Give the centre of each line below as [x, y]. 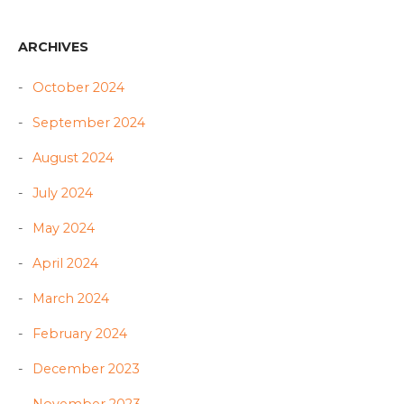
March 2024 [71, 299]
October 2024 [78, 88]
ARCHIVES [53, 47]
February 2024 [80, 334]
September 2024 [89, 123]
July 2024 [63, 193]
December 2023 [86, 369]
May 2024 [64, 229]
